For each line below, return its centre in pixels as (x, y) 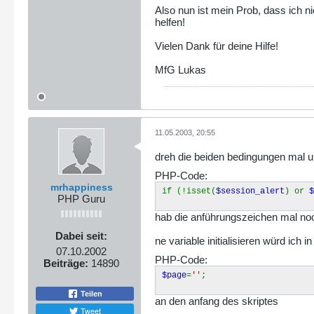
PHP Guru (81, 198)
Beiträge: (66, 263)
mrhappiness (81, 187)
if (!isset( (189, 191)
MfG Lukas (180, 70)
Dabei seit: (81, 235)
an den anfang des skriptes (217, 301)
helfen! (170, 22)
